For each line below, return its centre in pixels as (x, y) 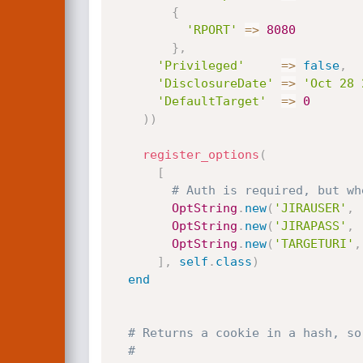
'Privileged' (201, 66)
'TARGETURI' (314, 244)
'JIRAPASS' (310, 226)
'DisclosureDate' (215, 83)
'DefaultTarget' (211, 101)
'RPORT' (211, 30)
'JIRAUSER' (310, 208)
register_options (201, 155)
